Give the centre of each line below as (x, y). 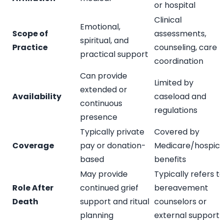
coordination (179, 61)
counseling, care (186, 47)
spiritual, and (104, 40)
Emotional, (100, 27)
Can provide (104, 76)
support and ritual (115, 201)
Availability (37, 96)
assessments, (180, 33)
